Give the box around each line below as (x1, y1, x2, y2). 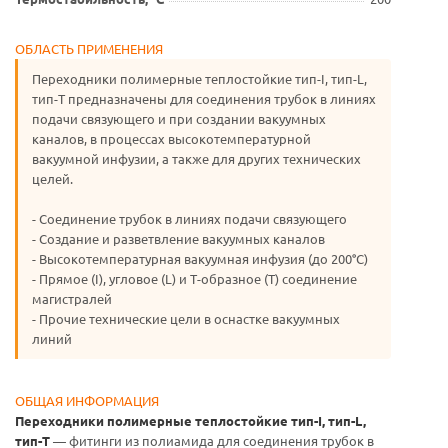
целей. (32, 170, 73, 187)
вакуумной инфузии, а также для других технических (32, 150, 361, 167)
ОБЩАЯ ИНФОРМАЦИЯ (15, 392, 159, 409)
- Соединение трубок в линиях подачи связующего (32, 210, 347, 227)
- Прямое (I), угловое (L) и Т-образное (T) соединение (32, 270, 357, 287)
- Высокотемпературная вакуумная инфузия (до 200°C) (32, 250, 368, 267)
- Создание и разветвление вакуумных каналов (32, 230, 325, 247)
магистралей (32, 290, 112, 307)
